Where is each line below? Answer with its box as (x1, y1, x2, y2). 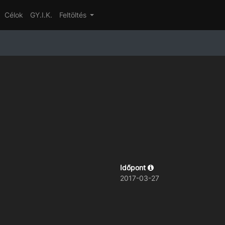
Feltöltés (59, 11, 88, 20)
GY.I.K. (30, 11, 52, 20)
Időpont (120, 163, 148, 172)
